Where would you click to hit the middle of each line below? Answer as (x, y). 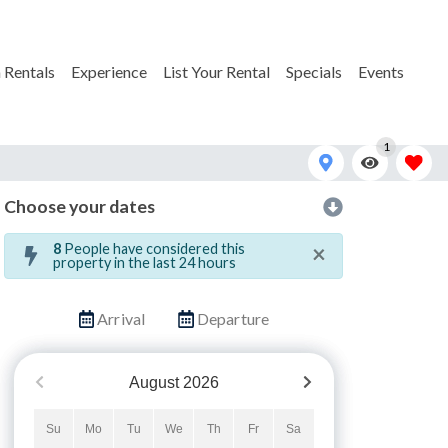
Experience (109, 72)
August (153, 382)
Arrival (121, 318)
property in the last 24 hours (144, 262)
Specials (314, 72)
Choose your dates (79, 206)
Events (381, 72)
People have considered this (152, 248)
